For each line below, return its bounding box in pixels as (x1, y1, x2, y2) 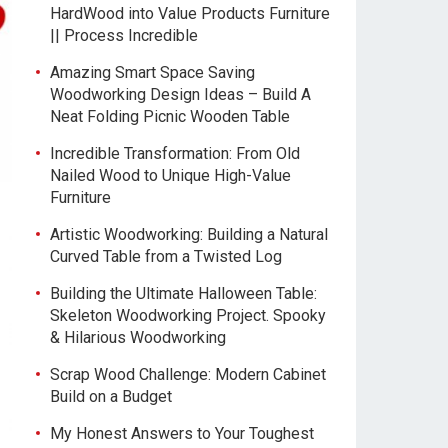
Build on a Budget (50, 387, 172, 406)
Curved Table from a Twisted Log (50, 247, 282, 266)
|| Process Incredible (50, 26, 198, 45)
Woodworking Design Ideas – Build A (50, 85, 311, 104)
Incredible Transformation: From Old (50, 144, 300, 163)
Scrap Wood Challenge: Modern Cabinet (50, 365, 326, 384)
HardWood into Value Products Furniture (50, 4, 330, 23)
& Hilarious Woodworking (50, 328, 226, 347)
